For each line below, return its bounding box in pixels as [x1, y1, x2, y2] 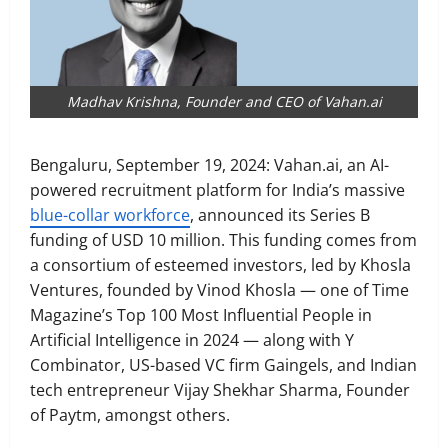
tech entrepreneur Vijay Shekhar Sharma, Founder [30, 379, 410, 402]
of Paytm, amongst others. [30, 404, 230, 427]
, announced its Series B [190, 204, 370, 227]
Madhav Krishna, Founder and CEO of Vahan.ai [66, 92, 382, 112]
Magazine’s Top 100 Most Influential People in [30, 304, 372, 327]
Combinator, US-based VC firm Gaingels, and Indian [30, 354, 417, 377]
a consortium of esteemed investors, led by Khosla [30, 254, 411, 277]
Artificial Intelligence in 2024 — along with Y [30, 329, 354, 352]
